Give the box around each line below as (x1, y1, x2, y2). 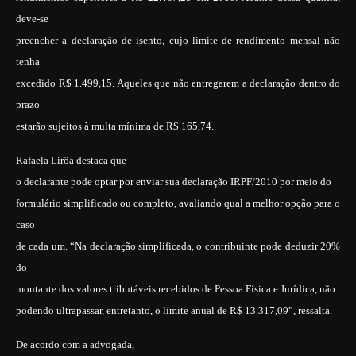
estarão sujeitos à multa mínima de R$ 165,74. (16, 120, 214, 132)
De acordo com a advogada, (16, 339, 134, 350)
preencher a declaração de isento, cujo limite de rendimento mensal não (16, 34, 340, 46)
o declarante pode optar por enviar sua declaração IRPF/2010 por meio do (16, 176, 331, 188)
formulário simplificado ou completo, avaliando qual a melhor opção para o (16, 197, 340, 209)
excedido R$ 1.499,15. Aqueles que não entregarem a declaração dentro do (16, 77, 340, 89)
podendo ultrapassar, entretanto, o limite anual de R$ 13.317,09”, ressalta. (16, 304, 332, 316)
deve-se (16, 13, 48, 25)
